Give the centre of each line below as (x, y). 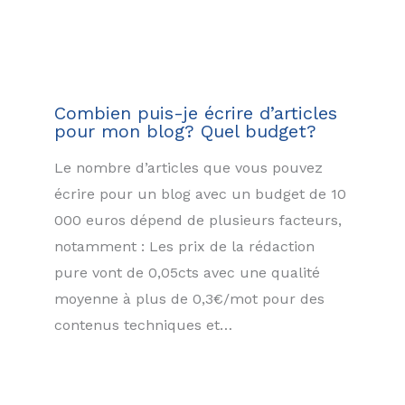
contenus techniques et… (143, 325)
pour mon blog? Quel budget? (185, 131)
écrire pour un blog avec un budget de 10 (200, 193)
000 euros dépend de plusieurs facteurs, (198, 220)
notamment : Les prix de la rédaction (184, 246)
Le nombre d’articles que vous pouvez (188, 167)
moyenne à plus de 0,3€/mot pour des (189, 298)
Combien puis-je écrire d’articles (196, 113)
